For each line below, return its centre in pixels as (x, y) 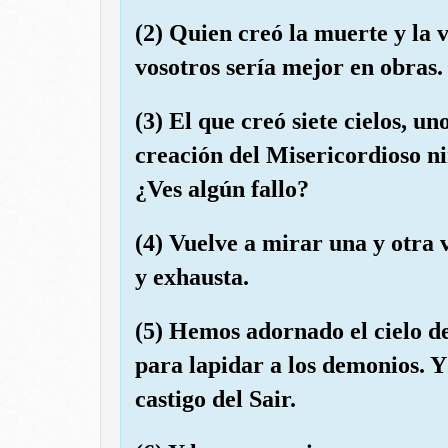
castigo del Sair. (215, 398)
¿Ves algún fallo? (222, 188)
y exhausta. (192, 276)
